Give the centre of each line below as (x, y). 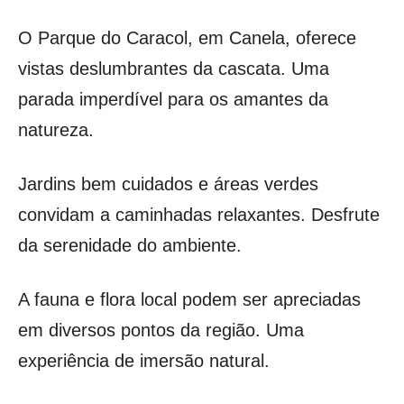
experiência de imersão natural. (144, 360)
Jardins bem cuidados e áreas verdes (168, 184)
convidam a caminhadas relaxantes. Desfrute (199, 214)
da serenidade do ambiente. (130, 245)
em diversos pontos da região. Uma (161, 330)
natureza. (56, 129)
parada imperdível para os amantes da (173, 99)
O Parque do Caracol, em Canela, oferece (187, 37)
